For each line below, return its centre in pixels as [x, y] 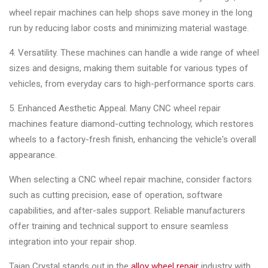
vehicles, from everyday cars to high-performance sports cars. [132, 83]
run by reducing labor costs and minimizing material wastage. [129, 28]
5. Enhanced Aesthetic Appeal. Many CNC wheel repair [115, 108]
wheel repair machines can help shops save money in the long [131, 12]
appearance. [33, 155]
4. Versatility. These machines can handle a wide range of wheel [134, 52]
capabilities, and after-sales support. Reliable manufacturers [127, 210]
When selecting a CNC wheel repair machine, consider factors [130, 179]
